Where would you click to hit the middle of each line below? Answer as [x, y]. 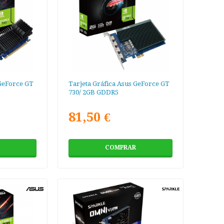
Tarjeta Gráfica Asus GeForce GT [119, 84]
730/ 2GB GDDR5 [94, 92]
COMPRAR [121, 148]
